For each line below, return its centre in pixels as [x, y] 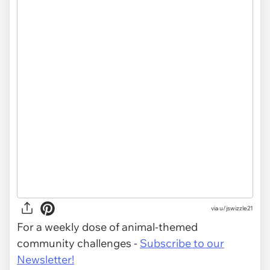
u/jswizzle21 [236, 209]
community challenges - [78, 243]
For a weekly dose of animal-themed [107, 227]
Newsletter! [46, 259]
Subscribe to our [182, 243]
